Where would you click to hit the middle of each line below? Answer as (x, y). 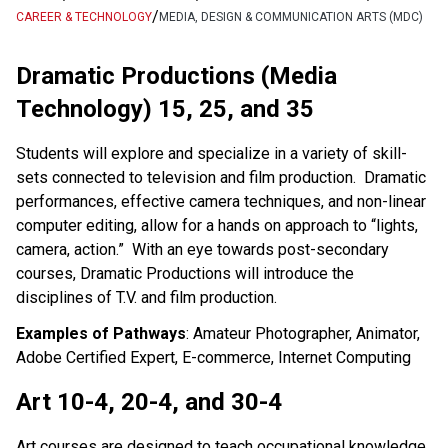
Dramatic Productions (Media (176, 75)
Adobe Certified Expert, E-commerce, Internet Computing (213, 357)
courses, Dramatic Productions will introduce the (185, 273)
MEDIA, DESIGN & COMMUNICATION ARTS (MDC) (291, 16)
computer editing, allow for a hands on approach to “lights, (217, 225)
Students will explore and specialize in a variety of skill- (211, 153)
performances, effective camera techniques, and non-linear (221, 201)
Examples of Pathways (101, 333)
